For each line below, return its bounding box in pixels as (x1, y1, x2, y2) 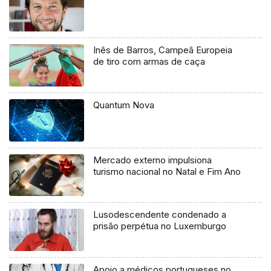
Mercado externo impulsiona (93, 154, 212, 166)
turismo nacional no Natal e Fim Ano (93, 165, 241, 177)
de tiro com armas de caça (93, 55, 206, 67)
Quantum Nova (93, 99, 155, 111)
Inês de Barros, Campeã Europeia (93, 44, 233, 56)
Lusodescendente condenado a (93, 209, 227, 221)
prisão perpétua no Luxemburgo (93, 220, 227, 232)
